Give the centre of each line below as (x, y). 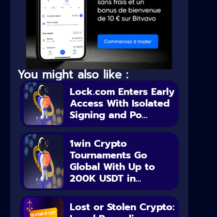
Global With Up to (113, 167)
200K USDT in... (106, 178)
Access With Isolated (120, 103)
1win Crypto (99, 144)
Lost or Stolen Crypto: (122, 207)
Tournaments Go (109, 155)
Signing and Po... (109, 115)
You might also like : (73, 75)
